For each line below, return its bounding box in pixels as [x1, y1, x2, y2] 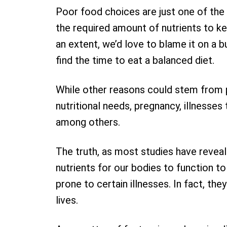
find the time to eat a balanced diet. [56, 54, 214, 66]
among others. [56, 116, 120, 128]
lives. [56, 194, 78, 206]
